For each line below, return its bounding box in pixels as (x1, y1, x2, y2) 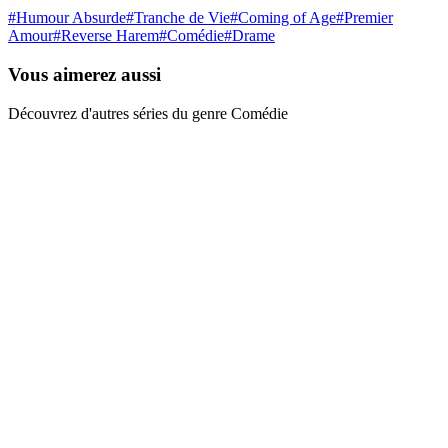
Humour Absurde (16, 9, 126, 27)
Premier (344, 9, 393, 27)
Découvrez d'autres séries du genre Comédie (8, 104, 288, 122)
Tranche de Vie (134, 9, 230, 27)
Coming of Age (238, 9, 336, 27)
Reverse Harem (61, 27, 159, 45)
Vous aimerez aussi (8, 63, 161, 85)
